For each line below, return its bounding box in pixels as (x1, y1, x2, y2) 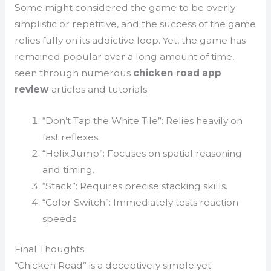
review (14, 83, 49, 95)
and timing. (42, 163, 95, 175)
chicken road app (132, 67, 221, 79)
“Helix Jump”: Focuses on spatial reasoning (42, 147, 243, 159)
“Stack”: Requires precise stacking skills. (42, 180, 228, 192)
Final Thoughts (14, 243, 84, 255)
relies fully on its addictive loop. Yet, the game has (14, 34, 246, 46)
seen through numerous (14, 67, 133, 79)
